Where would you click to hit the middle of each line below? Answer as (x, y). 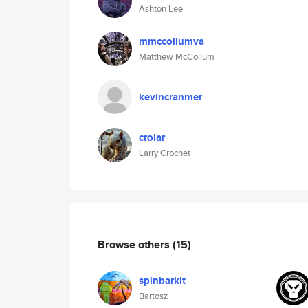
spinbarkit (162, 280)
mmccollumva (172, 41)
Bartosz (153, 296)
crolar (152, 137)
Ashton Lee (161, 9)
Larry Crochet (165, 153)
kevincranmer (170, 97)
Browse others (135, 244)
